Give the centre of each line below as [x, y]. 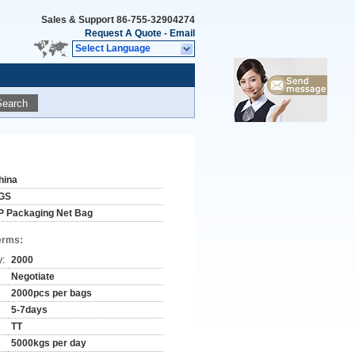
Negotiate [33, 277]
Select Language [113, 48]
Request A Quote [123, 33]
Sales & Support [79, 20]
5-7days [29, 310]
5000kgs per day [49, 343]
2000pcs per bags [52, 293]
